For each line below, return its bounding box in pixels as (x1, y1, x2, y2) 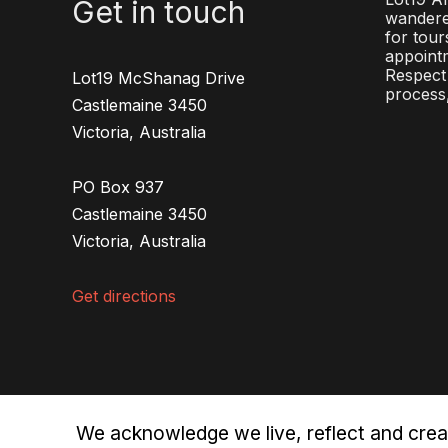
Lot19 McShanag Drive (72, 68, 245, 89)
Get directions (72, 286, 176, 307)
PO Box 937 (72, 177, 164, 198)
